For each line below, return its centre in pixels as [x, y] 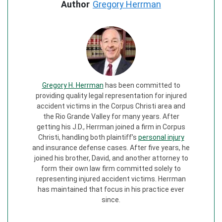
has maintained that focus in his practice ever [111, 190]
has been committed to [142, 85]
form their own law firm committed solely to [111, 169]
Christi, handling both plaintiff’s [88, 138]
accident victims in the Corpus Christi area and [111, 106]
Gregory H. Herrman [73, 85]
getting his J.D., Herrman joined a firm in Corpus [111, 127]
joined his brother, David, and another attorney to [111, 158]
